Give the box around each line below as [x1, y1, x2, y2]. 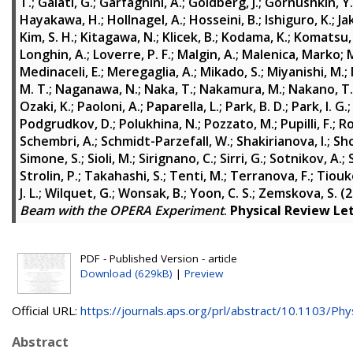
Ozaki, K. [20, 98, 71, 115]
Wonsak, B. [118, 184, 184, 202]
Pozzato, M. [204, 115, 274, 132]
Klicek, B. [162, 28, 215, 46]
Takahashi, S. [84, 167, 163, 184]
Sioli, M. [87, 150, 132, 167]
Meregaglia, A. [107, 63, 194, 80]
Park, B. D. [225, 98, 285, 115]
